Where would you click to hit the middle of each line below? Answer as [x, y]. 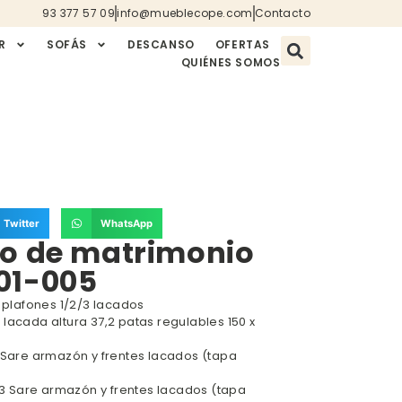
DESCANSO [161, 44]
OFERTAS [242, 44]
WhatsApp [127, 224]
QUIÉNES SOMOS [231, 62]
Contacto [282, 13]
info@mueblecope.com [185, 13]
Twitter [22, 224]
